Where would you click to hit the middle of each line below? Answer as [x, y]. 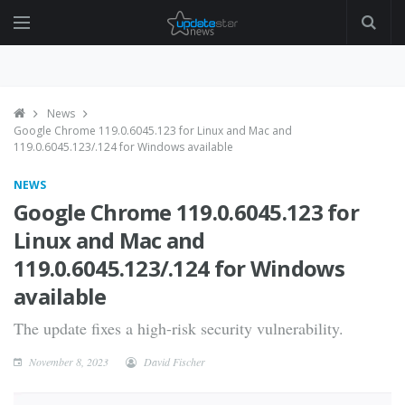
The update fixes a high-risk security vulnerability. [179, 328]
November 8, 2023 [67, 362]
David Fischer [174, 362]
